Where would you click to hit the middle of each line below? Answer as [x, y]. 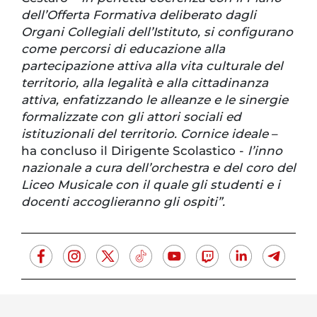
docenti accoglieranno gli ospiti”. [123, 202]
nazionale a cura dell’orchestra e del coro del [158, 168]
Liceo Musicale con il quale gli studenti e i [151, 185]
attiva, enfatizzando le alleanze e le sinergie [155, 100]
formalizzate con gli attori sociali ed [131, 117]
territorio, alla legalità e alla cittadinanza [145, 83]
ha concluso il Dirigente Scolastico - [134, 151]
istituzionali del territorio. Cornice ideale [146, 134]
